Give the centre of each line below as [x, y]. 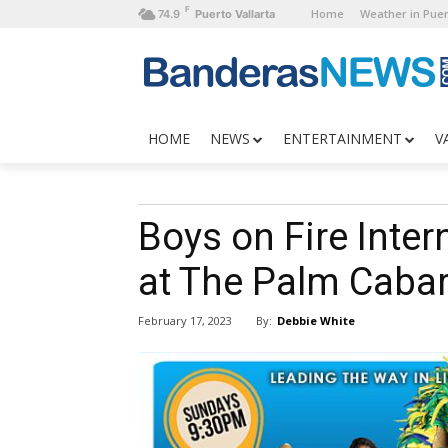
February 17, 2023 [185, 321]
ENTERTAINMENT [342, 138]
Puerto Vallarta [235, 14]
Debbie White [316, 320]
